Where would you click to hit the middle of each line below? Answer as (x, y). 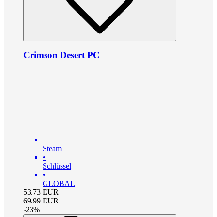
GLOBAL (59, 184)
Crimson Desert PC (62, 55)
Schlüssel (57, 166)
